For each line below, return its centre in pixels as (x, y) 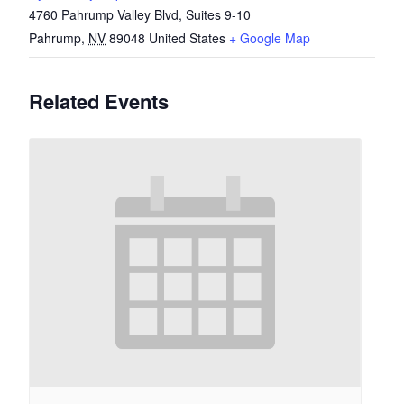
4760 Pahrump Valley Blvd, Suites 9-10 (140, 14)
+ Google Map (270, 38)
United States (187, 38)
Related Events (99, 101)
